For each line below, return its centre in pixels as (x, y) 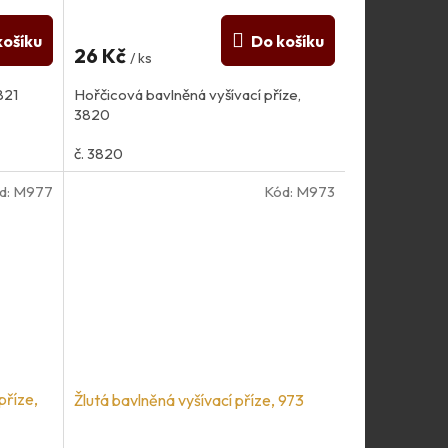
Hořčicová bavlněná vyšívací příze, (187, 95)
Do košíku (287, 41)
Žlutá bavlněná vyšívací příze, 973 (188, 399)
